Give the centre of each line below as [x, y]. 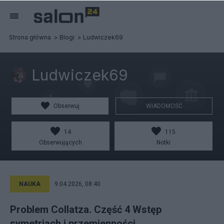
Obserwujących [60, 142]
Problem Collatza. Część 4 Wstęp [86, 209]
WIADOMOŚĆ [164, 106]
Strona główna [30, 37]
